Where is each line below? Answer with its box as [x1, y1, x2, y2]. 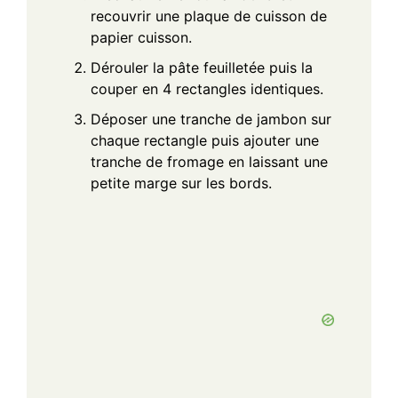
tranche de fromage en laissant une [91, 152, 328, 171]
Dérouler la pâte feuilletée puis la [91, 58, 313, 76]
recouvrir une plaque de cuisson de [91, 6, 327, 25]
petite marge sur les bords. [91, 173, 272, 192]
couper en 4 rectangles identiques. [91, 79, 323, 98]
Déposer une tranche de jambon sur [91, 109, 331, 128]
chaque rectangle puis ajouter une [91, 131, 319, 149]
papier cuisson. [91, 28, 192, 46]
